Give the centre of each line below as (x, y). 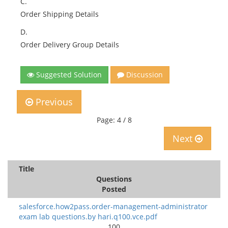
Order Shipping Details (60, 14)
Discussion (144, 75)
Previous (53, 102)
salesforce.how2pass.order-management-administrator (113, 206)
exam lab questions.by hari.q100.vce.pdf (88, 217)
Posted (114, 189)
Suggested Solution (68, 75)
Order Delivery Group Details (70, 45)
